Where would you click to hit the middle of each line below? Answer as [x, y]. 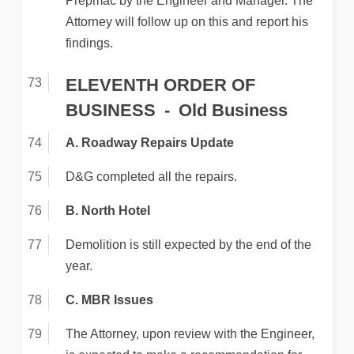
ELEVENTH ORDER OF [160, 85]
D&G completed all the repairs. [151, 177]
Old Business [233, 110]
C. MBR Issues [109, 300]
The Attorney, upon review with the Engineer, [190, 334]
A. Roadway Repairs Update [149, 143]
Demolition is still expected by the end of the [188, 245]
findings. [89, 43]
